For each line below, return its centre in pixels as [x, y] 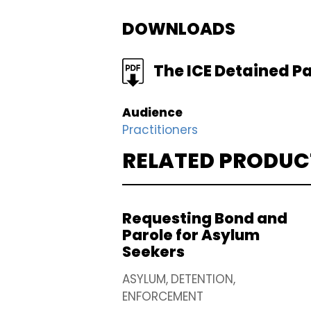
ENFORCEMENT [163, 297]
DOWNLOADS [179, 29]
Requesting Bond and [205, 219]
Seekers [153, 252]
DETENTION [202, 279]
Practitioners [160, 130]
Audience [152, 113]
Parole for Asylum [191, 235]
